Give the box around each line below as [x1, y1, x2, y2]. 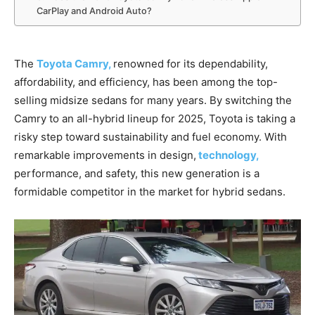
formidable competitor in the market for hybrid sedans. [14, 185, 285, 199]
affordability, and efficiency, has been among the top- [14, 75, 278, 89]
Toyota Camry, [37, 57, 111, 71]
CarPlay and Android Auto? [37, 6, 153, 17]
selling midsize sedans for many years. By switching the [14, 94, 292, 108]
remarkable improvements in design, [14, 148, 196, 162]
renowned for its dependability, [113, 57, 268, 71]
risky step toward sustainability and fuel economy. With [14, 130, 287, 144]
